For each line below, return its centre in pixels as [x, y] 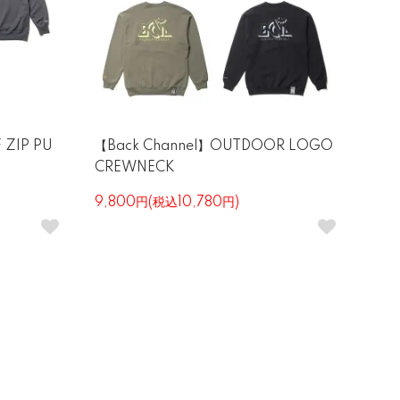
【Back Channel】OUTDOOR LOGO [214, 146]
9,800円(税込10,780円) [167, 203]
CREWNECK [135, 168]
